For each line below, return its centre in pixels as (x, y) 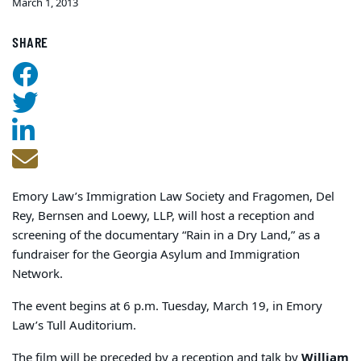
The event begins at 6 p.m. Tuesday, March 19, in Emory (167, 307)
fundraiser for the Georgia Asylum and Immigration (156, 255)
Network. (37, 274)
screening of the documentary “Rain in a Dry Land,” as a (166, 236)
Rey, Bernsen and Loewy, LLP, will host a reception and (163, 216)
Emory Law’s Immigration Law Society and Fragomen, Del (173, 197)
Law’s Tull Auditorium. (74, 326)
